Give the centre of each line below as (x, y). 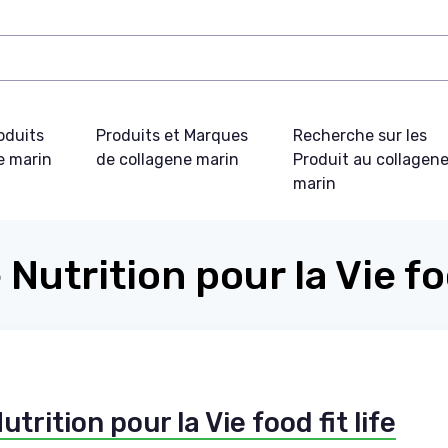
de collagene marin (168, 160)
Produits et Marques (172, 136)
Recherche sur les (360, 136)
